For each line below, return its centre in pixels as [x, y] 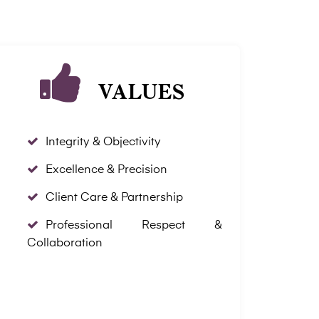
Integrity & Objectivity [104, 142]
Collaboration [65, 244]
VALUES [142, 91]
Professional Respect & [134, 226]
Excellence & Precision [107, 170]
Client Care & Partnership [115, 198]
